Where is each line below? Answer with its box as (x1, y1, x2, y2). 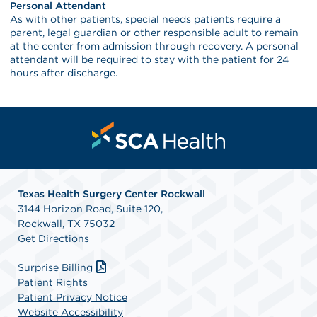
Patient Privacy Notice (18, 291, 127, 303)
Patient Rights (18, 276, 88, 288)
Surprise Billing (18, 261, 93, 273)
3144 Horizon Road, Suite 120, (18, 202, 163, 214)
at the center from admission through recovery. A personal (10, 40, 299, 52)
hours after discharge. (10, 67, 118, 79)
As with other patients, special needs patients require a (10, 13, 282, 25)
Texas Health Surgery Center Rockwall (18, 188, 205, 200)
